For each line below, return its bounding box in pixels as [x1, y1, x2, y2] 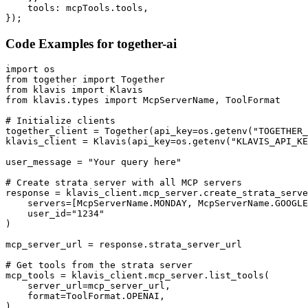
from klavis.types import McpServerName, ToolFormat [5, 95, 280, 106]
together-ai [117, 36, 177, 51]
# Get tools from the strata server [5, 260, 192, 271]
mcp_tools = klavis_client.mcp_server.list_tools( [5, 270, 269, 281]
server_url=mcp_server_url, [5, 280, 170, 291]
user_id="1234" [5, 208, 104, 219]
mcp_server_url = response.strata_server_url [5, 239, 242, 250]
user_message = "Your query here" [5, 157, 181, 168]
